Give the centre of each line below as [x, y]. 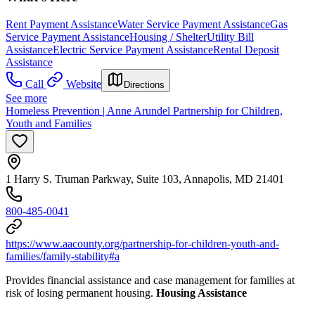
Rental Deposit [246, 49]
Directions [144, 84]
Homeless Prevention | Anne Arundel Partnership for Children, [144, 110]
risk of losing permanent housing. [81, 292]
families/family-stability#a [63, 256]
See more [26, 98]
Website [84, 84]
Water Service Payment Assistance [194, 24]
